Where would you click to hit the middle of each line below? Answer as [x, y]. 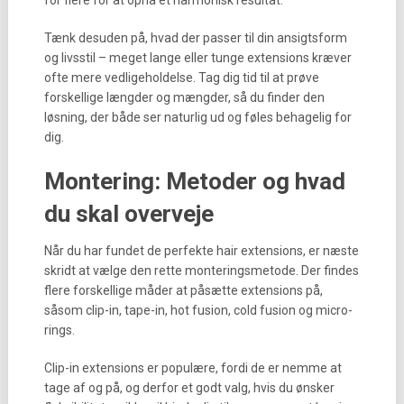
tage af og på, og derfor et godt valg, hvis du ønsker [189, 388]
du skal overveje [129, 214]
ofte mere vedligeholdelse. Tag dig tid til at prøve [181, 78]
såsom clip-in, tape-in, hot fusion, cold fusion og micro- [198, 310]
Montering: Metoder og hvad [194, 181]
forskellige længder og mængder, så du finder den [184, 97]
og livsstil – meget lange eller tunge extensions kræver [197, 58]
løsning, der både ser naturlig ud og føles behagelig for [197, 117]
